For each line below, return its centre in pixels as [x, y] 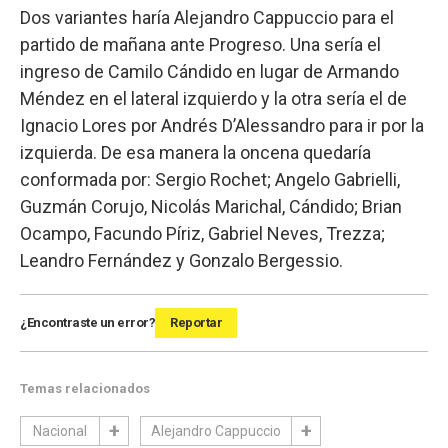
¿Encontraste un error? [87, 323]
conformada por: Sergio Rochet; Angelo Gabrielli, [210, 180]
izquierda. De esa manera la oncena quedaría [195, 153]
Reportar [196, 323]
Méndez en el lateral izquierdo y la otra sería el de [213, 99]
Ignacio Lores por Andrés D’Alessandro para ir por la [222, 126]
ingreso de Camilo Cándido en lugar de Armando [209, 72]
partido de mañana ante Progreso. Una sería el [200, 45]
